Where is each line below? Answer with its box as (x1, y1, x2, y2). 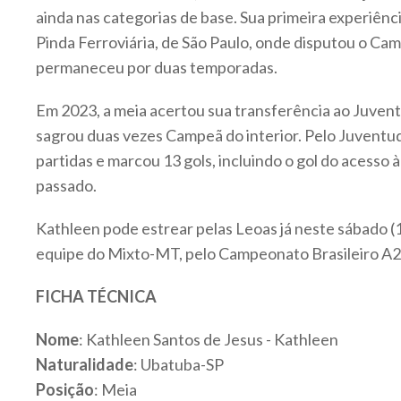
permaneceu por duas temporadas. (36, 56, 280, 77)
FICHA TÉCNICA (36, 286, 157, 306)
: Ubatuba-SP (133, 354, 224, 374)
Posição (36, 379, 94, 399)
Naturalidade (36, 354, 133, 374)
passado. (36, 175, 99, 195)
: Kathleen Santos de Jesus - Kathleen (79, 328, 338, 349)
